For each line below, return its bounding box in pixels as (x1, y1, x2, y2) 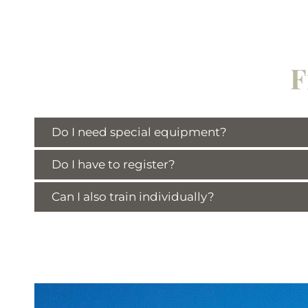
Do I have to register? (52, 157, 175, 171)
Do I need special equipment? (52, 125, 227, 139)
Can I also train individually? (52, 190, 214, 203)
